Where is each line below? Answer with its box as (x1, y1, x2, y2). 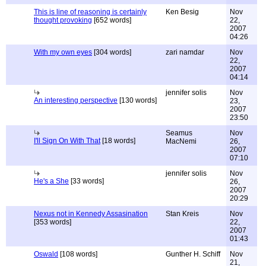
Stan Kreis (166, 210, 199, 218)
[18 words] (100, 137, 135, 145)
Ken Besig (166, 8, 199, 16)
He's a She (34, 177, 69, 185)
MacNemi (166, 137, 197, 145)
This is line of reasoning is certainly (34, 8, 147, 16)
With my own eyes (34, 48, 92, 56)
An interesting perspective (34, 96, 118, 104)
